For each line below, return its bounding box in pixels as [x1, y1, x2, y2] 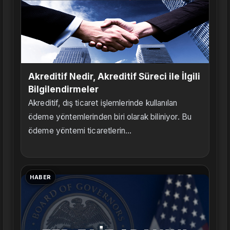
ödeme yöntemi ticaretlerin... [28, 125, 132, 136]
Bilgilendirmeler [28, 84, 99, 94]
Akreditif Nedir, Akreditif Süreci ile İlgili [28, 71, 200, 82]
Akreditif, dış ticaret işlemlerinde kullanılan [28, 98, 178, 108]
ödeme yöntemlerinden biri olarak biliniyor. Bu [28, 111, 192, 122]
